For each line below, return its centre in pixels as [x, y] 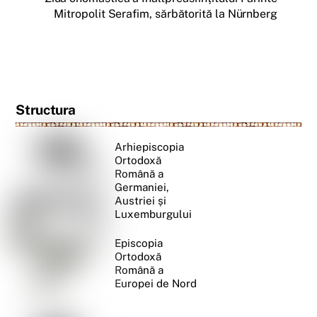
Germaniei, [142, 187]
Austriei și [141, 200]
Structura [46, 109]
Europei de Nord [156, 283]
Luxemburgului [154, 214]
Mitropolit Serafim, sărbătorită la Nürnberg [166, 14]
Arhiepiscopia [150, 146]
